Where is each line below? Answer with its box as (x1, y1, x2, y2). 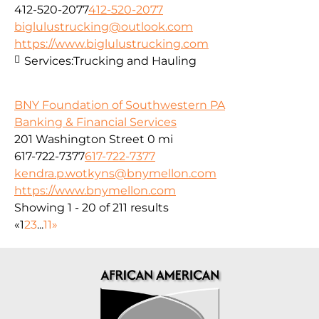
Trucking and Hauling (73, 53, 197, 68)
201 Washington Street (14, 132, 145, 147)
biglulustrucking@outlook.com (14, 19, 193, 33)
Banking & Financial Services (14, 115, 177, 130)
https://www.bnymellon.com (14, 184, 176, 198)
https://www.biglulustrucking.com (14, 36, 209, 51)
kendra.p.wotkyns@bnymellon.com (14, 167, 216, 181)
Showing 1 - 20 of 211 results (14, 201, 169, 215)
